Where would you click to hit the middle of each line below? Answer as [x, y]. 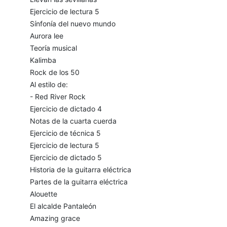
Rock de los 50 [54, 72]
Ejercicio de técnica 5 [65, 133]
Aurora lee [46, 36]
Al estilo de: [49, 85]
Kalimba [43, 60]
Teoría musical [53, 48]
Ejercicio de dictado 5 [66, 158]
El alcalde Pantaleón [63, 206]
